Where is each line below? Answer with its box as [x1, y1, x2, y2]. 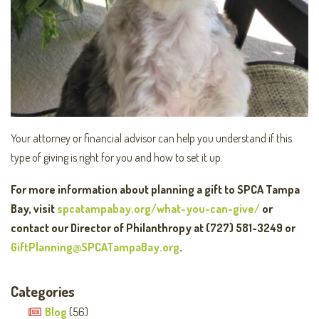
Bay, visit [11, 201, 57, 216]
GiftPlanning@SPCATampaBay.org [11, 239, 179, 254]
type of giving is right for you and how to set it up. [11, 150, 223, 165]
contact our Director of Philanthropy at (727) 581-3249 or [11, 220, 296, 235]
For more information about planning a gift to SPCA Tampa [11, 182, 300, 197]
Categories [11, 281, 75, 300]
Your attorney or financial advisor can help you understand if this [11, 131, 292, 146]
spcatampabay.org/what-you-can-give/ [57, 201, 260, 216]
